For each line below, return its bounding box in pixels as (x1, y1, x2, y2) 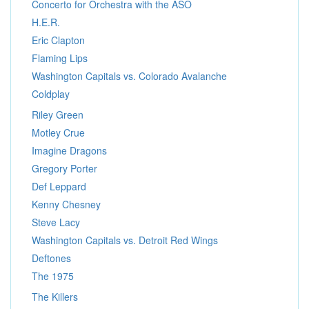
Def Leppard (32, 179, 86, 193)
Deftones (32, 251, 71, 265)
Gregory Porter (32, 161, 97, 175)
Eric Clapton (32, 33, 85, 47)
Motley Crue (32, 126, 85, 139)
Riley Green (32, 108, 83, 121)
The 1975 (32, 269, 74, 283)
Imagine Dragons (32, 143, 107, 157)
